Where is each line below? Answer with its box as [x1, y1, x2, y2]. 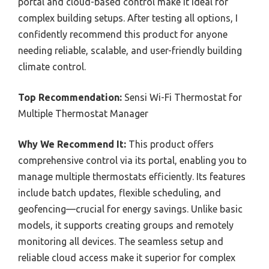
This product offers [126, 139, 214, 150]
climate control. [18, 61, 86, 72]
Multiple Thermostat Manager [18, 108, 148, 119]
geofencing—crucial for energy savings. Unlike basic [18, 204, 243, 214]
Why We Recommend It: [18, 139, 126, 150]
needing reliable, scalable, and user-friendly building [18, 45, 242, 56]
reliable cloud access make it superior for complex [18, 252, 235, 263]
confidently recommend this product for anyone [18, 29, 228, 40]
